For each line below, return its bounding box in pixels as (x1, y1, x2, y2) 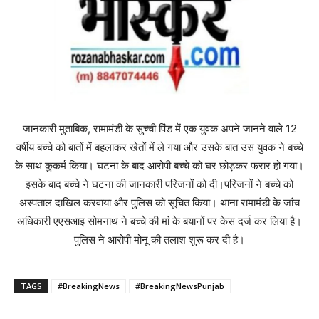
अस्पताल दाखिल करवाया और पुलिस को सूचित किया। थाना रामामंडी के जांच (19, 196, 300, 210)
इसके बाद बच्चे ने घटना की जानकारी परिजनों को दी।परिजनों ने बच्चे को (26, 177, 293, 192)
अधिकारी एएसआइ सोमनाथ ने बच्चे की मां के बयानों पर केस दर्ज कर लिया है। (17, 214, 302, 229)
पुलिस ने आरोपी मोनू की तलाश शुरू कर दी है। (74, 233, 245, 247)
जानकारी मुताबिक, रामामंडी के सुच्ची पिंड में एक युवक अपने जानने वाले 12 (22, 122, 297, 136)
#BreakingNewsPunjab (135, 281, 224, 292)
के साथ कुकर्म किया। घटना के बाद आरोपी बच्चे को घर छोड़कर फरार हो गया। (15, 159, 304, 173)
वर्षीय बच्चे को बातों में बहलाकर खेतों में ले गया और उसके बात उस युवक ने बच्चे (16, 140, 303, 155)
